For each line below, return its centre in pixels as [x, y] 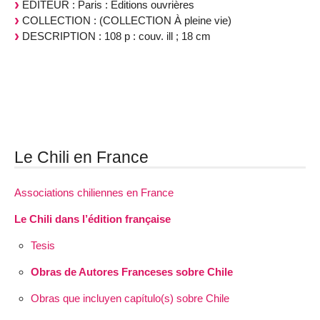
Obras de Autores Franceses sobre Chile [131, 272]
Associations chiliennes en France [94, 192]
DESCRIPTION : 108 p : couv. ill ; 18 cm [115, 36]
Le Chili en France [81, 157]
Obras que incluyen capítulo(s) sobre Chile [130, 299]
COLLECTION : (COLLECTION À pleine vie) [125, 20]
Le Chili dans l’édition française [92, 219]
